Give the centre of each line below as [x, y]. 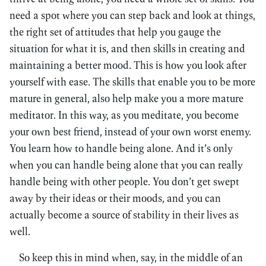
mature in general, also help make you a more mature [126, 98]
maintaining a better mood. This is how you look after [128, 65]
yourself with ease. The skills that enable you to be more [132, 82]
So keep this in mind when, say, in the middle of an [131, 257]
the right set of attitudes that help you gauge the [115, 32]
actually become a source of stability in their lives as [124, 215]
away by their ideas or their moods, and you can [115, 198]
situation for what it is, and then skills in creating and [127, 48]
